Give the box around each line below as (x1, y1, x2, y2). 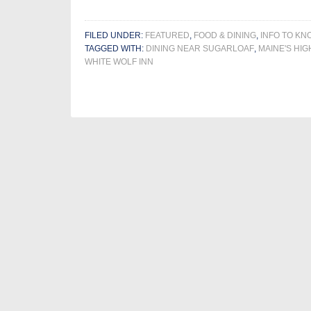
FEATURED (145, 31, 190, 40)
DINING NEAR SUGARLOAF (146, 44, 254, 53)
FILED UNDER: (85, 31, 145, 40)
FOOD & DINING (194, 31, 256, 40)
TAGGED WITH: (85, 44, 146, 53)
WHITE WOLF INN (85, 57, 153, 67)
